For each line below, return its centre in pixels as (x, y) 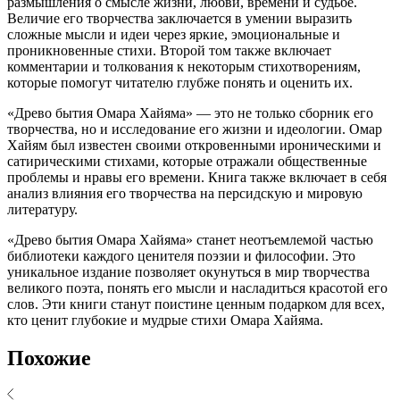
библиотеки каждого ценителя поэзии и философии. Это (181, 255)
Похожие (49, 358)
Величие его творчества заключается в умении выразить (179, 18)
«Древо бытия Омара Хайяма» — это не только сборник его (190, 112)
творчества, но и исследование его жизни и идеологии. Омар (195, 129)
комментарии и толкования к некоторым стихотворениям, (184, 66)
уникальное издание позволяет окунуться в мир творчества (188, 271)
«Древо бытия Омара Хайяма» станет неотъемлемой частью (190, 239)
